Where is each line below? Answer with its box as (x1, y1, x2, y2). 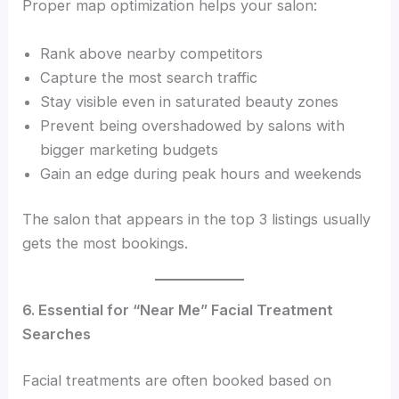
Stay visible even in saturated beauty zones (40, 92, 339, 110)
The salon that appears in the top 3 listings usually (22, 210, 371, 229)
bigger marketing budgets (40, 140, 219, 159)
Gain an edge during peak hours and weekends (40, 164, 362, 183)
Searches (22, 325, 92, 344)
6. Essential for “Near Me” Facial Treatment (22, 301, 334, 320)
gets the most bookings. (22, 234, 189, 253)
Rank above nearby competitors (40, 44, 264, 62)
